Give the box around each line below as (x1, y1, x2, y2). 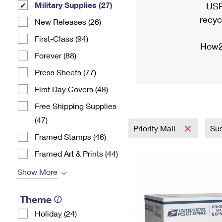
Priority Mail (133, 123, 177, 133)
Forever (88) (35, 51, 76, 60)
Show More (17, 167, 57, 176)
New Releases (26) (35, 17, 101, 26)
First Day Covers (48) (35, 84, 108, 94)
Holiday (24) (35, 209, 77, 218)
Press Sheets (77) (35, 67, 96, 77)
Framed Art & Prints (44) (35, 149, 118, 158)
